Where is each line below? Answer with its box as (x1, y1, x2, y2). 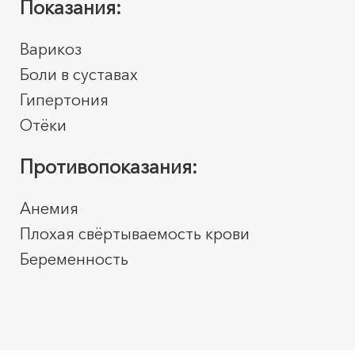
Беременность (20, 250, 128, 269)
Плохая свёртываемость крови (20, 224, 250, 243)
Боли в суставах (20, 65, 138, 84)
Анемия (20, 199, 78, 218)
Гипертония (20, 90, 109, 109)
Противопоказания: (20, 155, 197, 178)
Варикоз (20, 40, 82, 59)
